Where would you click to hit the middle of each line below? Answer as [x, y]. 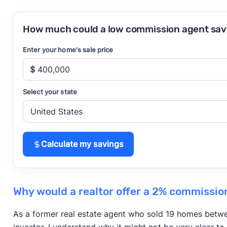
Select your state [50, 92]
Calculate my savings [82, 144]
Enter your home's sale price [68, 50]
